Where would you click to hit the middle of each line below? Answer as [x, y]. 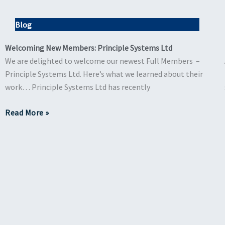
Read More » [27, 113]
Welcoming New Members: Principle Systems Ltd [89, 47]
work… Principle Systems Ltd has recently [78, 87]
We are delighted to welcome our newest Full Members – [102, 61]
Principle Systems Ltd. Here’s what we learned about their [104, 74]
